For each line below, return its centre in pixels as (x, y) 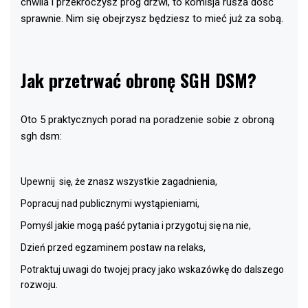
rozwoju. (39, 285)
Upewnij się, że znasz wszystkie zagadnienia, (119, 182)
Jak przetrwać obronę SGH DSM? (139, 80)
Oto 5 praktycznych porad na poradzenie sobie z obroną (147, 119)
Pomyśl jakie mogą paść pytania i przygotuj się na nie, (136, 226)
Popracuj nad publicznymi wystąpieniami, (110, 204)
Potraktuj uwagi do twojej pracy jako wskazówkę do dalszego (152, 270)
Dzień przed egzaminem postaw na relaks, (113, 248)
